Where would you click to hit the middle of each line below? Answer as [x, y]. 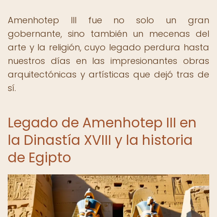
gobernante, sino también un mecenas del [108, 34]
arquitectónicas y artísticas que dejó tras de [108, 74]
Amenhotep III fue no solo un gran [108, 20]
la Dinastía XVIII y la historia [100, 140]
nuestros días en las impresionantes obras [108, 61]
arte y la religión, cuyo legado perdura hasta [108, 47]
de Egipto [39, 158]
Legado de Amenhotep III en [102, 123]
